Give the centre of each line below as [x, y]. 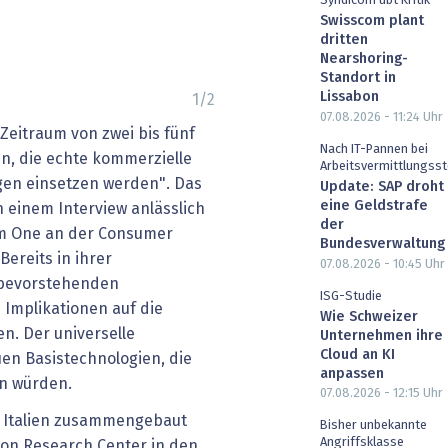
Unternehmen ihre [381, 335]
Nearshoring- [364, 59]
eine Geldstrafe [374, 205]
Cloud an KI [357, 354]
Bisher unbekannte [373, 426]
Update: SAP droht [382, 186]
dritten [344, 40]
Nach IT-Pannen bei [374, 149]
